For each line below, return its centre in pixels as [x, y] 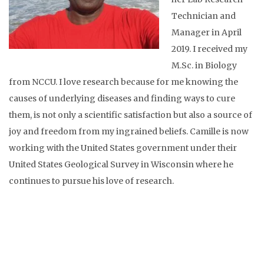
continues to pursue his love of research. [91, 181]
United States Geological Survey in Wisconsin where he [121, 165]
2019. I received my [209, 49]
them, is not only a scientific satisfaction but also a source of [131, 115]
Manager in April [207, 33]
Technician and [204, 16]
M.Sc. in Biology [204, 66]
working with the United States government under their [123, 148]
